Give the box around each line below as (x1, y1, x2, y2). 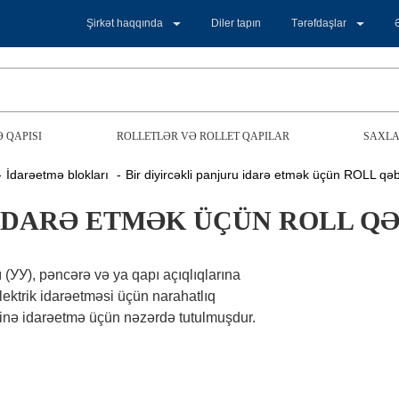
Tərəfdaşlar (291, 17, 347, 29)
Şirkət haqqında (86, 17, 164, 29)
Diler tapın (211, 17, 262, 29)
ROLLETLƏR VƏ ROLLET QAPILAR (116, 130, 289, 142)
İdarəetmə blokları (10, 167, 109, 182)
